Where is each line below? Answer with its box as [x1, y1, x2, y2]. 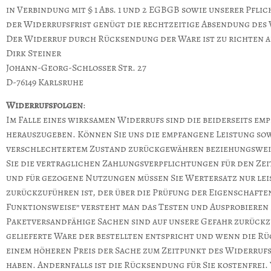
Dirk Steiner [6, 46, 61, 60]
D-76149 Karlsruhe [6, 75, 85, 89]
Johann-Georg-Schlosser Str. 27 [6, 60, 146, 74]
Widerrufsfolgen [6, 99, 83, 113]
